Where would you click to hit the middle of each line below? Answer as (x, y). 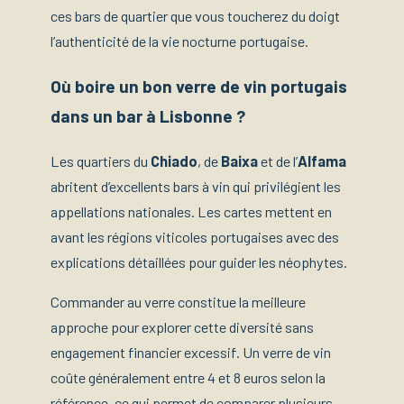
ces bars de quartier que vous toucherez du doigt (195, 15)
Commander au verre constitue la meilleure (178, 302)
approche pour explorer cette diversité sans (182, 327)
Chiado (174, 161)
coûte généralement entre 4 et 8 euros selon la (188, 378)
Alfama (322, 161)
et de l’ (278, 161)
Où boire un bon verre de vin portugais (199, 86)
